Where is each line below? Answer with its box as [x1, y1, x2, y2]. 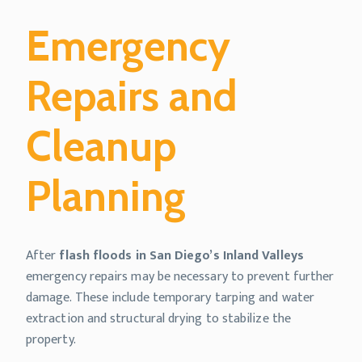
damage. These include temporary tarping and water [26, 287, 314, 309]
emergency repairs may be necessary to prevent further [26, 266, 335, 288]
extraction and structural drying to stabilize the [26, 308, 291, 330]
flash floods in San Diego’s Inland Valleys [59, 245, 304, 267]
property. [26, 329, 76, 351]
